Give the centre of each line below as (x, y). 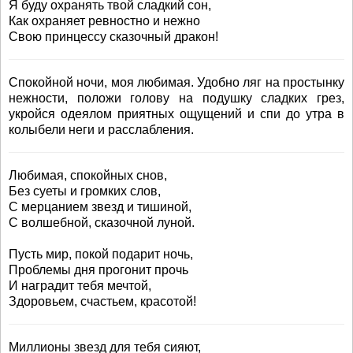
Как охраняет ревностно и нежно (104, 21)
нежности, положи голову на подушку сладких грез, (176, 98)
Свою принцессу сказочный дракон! (113, 37)
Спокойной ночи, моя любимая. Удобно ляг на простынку (176, 82)
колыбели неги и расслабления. (101, 130)
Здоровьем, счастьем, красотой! (102, 301)
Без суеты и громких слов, (85, 191)
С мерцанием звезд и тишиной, (100, 207)
